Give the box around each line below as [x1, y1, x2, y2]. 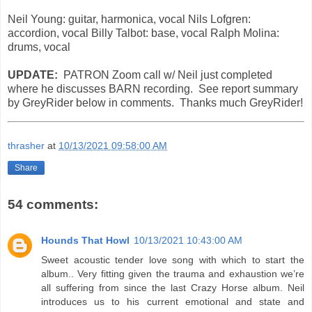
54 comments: [8, 196, 98, 212]
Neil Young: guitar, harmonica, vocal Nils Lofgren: [8, 13, 251, 26]
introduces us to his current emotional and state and [41, 295, 304, 307]
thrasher [8, 139, 45, 151]
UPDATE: [8, 69, 63, 81]
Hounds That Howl [41, 234, 130, 246]
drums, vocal [8, 41, 70, 54]
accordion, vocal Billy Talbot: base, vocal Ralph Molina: [8, 27, 279, 40]
